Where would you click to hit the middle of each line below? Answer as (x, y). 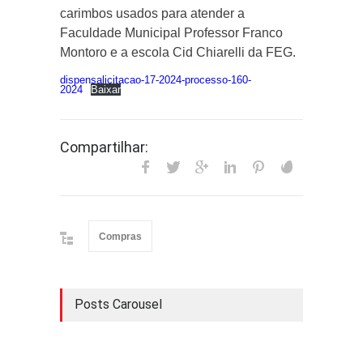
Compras (120, 237)
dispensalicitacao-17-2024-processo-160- (156, 80)
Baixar (105, 90)
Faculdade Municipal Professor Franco (171, 33)
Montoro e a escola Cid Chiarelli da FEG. (178, 52)
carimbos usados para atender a (152, 13)
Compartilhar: (104, 147)
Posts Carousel (118, 304)
